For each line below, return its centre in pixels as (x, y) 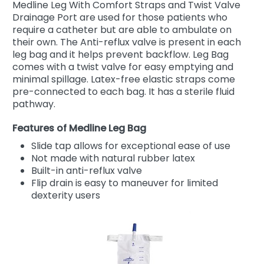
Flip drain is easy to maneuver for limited (125, 183)
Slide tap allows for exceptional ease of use (131, 146)
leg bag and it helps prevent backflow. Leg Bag (121, 54)
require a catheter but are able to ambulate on (122, 29)
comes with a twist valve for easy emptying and (123, 67)
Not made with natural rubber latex (113, 158)
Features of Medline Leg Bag (79, 128)
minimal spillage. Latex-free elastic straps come (124, 79)
